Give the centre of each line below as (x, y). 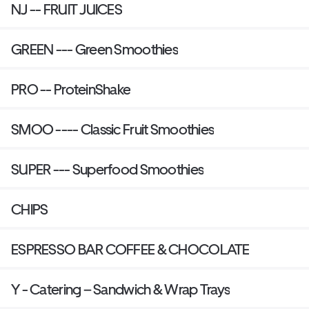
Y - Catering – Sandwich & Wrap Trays (121, 290)
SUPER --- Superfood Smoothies (108, 170)
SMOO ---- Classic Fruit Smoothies (147, 130)
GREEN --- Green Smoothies (94, 50)
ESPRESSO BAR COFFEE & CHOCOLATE (130, 250)
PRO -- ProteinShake (71, 90)
